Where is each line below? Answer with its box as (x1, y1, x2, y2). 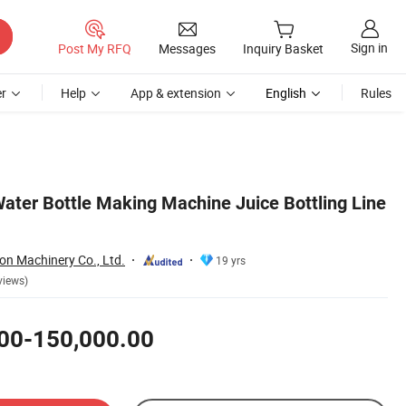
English (266, 84, 306, 101)
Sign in (351, 39, 388, 57)
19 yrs (216, 252, 246, 267)
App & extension (130, 84, 221, 101)
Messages (159, 39, 216, 57)
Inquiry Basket (243, 40, 324, 58)
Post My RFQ (58, 39, 131, 57)
